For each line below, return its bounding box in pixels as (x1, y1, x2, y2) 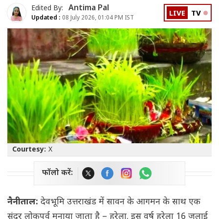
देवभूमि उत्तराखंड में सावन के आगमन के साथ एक (41, 197, 200, 208)
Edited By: (31, 3, 65, 13)
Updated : (31, 14, 61, 22)
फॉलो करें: (42, 168, 73, 179)
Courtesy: (12, 145, 46, 155)
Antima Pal (68, 3, 109, 14)
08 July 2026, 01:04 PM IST (61, 14, 134, 22)
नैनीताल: (7, 197, 41, 208)
